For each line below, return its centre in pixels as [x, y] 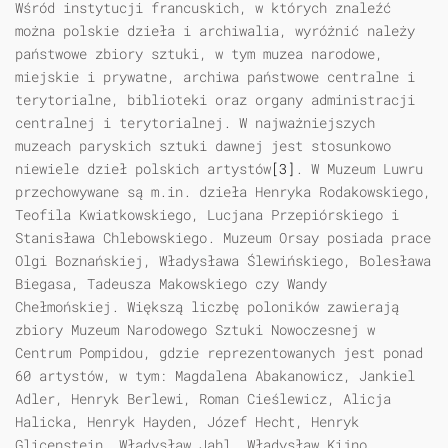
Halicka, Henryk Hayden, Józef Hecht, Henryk [187, 422]
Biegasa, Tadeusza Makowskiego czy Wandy [171, 284]
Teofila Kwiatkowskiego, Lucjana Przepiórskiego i [207, 215]
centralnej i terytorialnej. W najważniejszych [195, 123]
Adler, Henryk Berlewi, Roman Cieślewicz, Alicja [203, 399]
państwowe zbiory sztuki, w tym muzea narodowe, [199, 54]
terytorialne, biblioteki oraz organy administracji [215, 100]
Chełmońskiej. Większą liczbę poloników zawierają [207, 307]
